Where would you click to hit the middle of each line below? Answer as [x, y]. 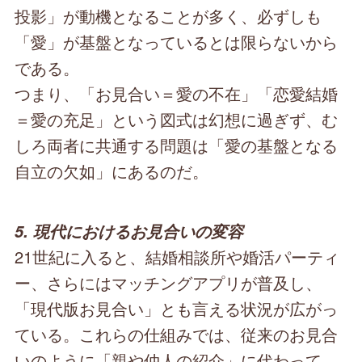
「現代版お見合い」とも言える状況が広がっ [177, 309]
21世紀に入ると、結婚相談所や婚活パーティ [177, 257]
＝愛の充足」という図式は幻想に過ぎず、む [177, 120]
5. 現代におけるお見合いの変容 [129, 232]
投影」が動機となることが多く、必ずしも [168, 16]
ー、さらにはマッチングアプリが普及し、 [168, 283]
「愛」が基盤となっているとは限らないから [177, 42]
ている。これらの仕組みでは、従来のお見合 [177, 335]
